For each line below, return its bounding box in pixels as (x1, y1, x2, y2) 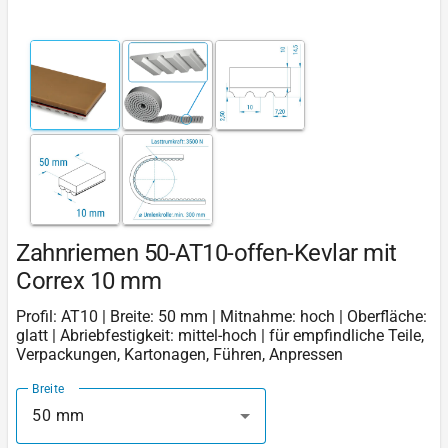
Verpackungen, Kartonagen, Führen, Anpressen (16, 344, 343, 364)
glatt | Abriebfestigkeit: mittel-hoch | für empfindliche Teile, (16, 325, 424, 345)
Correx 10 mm (16, 266, 161, 295)
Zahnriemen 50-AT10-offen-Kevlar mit (16, 238, 397, 267)
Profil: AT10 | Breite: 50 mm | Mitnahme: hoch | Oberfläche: (16, 306, 427, 326)
